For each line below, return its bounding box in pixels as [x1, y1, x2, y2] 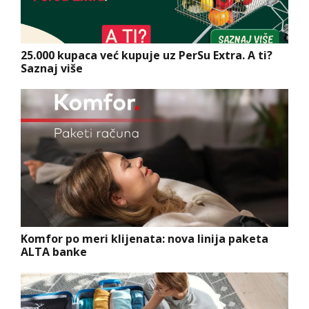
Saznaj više [21, 60, 83, 76]
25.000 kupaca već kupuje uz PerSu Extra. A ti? [21, 47, 272, 63]
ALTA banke [21, 243, 87, 259]
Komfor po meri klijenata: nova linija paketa [21, 230, 268, 246]
